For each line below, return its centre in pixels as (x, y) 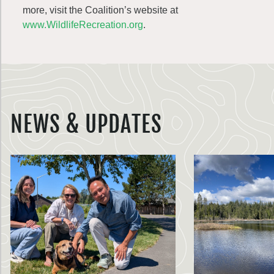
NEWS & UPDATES (86, 124)
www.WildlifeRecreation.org (83, 25)
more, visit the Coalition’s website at (100, 10)
